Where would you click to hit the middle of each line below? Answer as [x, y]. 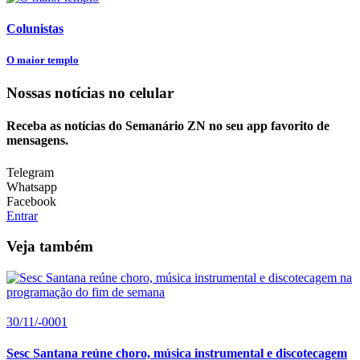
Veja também [50, 247]
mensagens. [37, 141]
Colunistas [35, 28]
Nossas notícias [57, 93]
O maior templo [43, 59]
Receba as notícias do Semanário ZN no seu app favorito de [168, 126]
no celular [141, 93]
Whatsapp [32, 186]
